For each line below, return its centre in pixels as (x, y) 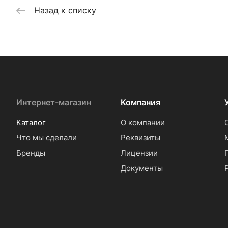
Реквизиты (140, 138)
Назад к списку (65, 10)
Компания (140, 103)
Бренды (31, 153)
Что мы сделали (47, 138)
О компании (142, 123)
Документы (141, 168)
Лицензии (139, 153)
